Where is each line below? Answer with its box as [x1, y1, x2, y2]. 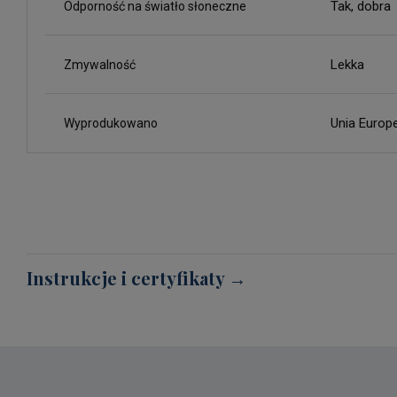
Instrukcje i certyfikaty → [27, 265, 246, 290]
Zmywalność [64, 58, 136, 73]
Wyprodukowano [64, 116, 158, 131]
